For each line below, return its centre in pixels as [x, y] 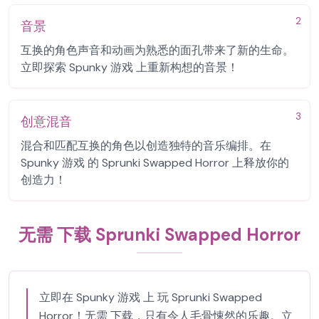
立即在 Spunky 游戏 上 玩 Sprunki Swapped [151, 297]
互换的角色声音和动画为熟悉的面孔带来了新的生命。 [157, 50]
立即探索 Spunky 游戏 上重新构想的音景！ [130, 67]
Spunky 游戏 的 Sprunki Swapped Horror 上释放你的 [155, 163]
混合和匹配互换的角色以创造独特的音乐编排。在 [146, 146]
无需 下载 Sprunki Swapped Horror [159, 235]
